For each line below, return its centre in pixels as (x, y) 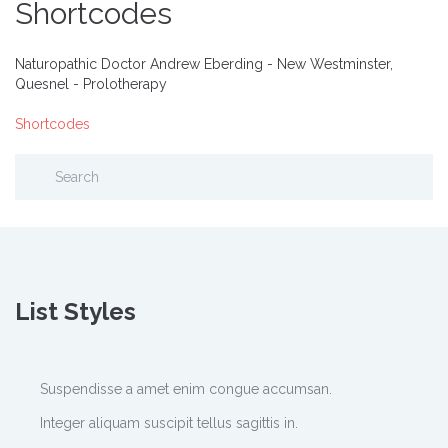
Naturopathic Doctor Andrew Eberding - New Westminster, (204, 64)
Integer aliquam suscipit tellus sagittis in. (169, 423)
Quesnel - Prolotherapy (91, 84)
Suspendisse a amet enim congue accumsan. (186, 389)
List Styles (75, 311)
